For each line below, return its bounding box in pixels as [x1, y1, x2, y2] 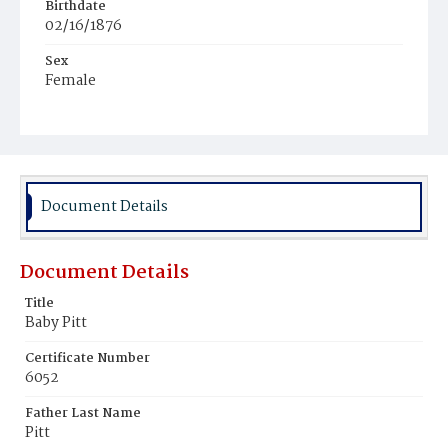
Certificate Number [25, 348, 150, 369]
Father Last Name [25, 403, 141, 424]
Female [45, 69, 96, 93]
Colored [55, 127, 105, 148]
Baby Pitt [25, 311, 87, 335]
